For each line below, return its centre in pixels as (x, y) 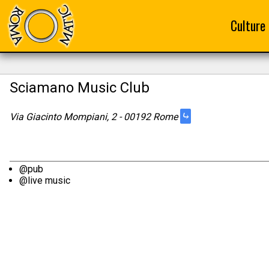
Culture (248, 26)
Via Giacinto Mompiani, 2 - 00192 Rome (95, 116)
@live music (45, 181)
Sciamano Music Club (80, 88)
